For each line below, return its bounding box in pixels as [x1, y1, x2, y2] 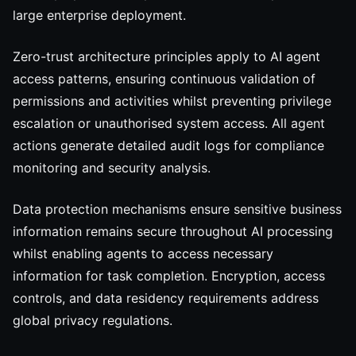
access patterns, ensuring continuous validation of [13, 71, 315, 87]
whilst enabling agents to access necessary [13, 246, 273, 261]
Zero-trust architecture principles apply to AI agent [13, 48, 320, 64]
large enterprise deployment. [13, 7, 186, 23]
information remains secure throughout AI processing [13, 223, 333, 239]
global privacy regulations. [13, 312, 172, 328]
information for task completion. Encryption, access [13, 268, 325, 284]
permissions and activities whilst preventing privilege [13, 93, 331, 109]
